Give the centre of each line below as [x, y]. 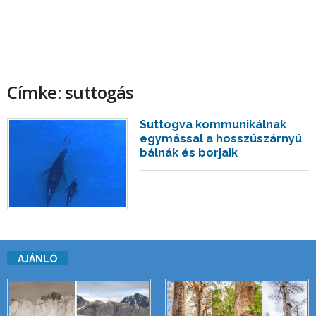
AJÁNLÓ [37, 259]
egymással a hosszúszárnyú [221, 139]
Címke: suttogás [71, 92]
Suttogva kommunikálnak [213, 124]
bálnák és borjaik [189, 153]
